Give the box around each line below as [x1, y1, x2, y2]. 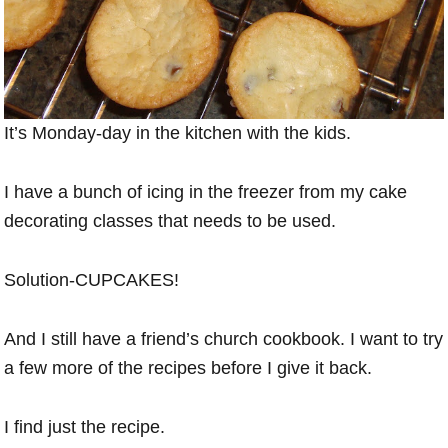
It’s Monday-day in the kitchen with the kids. [4, 122, 352, 143]
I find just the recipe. [4, 416, 166, 437]
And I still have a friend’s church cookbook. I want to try [4, 328, 444, 349]
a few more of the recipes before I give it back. [4, 357, 373, 378]
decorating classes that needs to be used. [4, 210, 337, 231]
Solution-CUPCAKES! [4, 269, 180, 290]
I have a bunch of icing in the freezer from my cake [4, 181, 408, 202]
